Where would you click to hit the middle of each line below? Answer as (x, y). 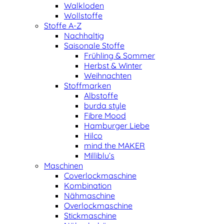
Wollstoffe (83, 15)
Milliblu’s (99, 155)
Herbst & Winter (113, 65)
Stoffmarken (87, 85)
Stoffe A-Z (63, 25)
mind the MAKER (114, 145)
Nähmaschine (89, 195)
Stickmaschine (90, 215)
